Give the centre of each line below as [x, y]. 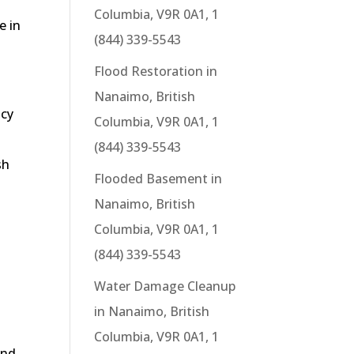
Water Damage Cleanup [165, 286]
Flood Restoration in [156, 71]
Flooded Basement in [158, 179]
